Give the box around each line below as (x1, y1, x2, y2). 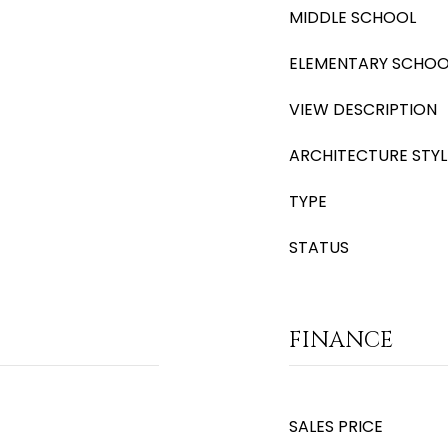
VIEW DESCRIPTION (289, 98, 437, 121)
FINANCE (289, 326, 393, 355)
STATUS (289, 236, 349, 259)
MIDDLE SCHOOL (289, 6, 416, 29)
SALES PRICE (289, 415, 383, 438)
